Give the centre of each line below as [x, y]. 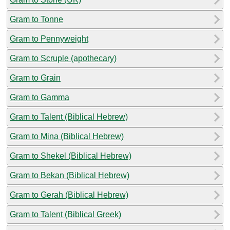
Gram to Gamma [40, 97]
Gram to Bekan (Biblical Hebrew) [70, 175]
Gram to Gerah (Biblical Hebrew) [69, 195]
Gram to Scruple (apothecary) [63, 58]
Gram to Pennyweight [49, 39]
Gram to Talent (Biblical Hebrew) [69, 117]
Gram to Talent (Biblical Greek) [65, 214]
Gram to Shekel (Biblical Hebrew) [71, 156]
